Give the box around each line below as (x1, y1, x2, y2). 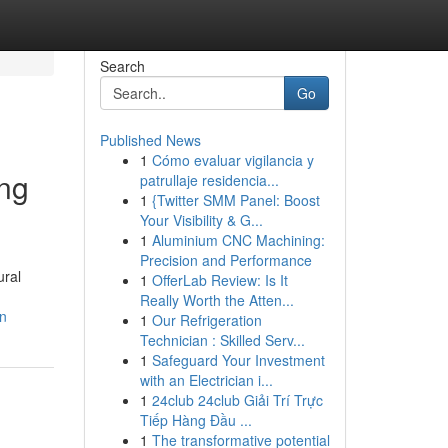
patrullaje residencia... (139, 170, 279, 190)
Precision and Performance (139, 250, 312, 270)
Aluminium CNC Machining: (151, 230, 325, 250)
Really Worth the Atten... (139, 290, 294, 310)
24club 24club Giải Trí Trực (151, 390, 323, 410)
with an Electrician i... (139, 370, 273, 390)
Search (99, 56, 145, 76)
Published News (99, 130, 201, 150)
